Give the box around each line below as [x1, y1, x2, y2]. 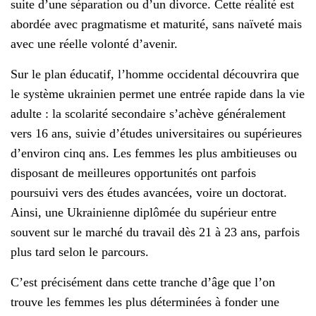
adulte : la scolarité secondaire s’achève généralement [11, 106, 286, 121]
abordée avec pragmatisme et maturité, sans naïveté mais [11, 16, 302, 31]
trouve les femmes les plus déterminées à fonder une [11, 294, 279, 309]
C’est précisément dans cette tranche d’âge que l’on [11, 274, 275, 289]
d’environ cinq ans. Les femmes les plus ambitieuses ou [11, 145, 297, 160]
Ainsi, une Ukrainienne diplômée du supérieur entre [11, 205, 276, 219]
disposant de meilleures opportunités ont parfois [11, 165, 256, 180]
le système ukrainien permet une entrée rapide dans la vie [11, 86, 305, 101]
